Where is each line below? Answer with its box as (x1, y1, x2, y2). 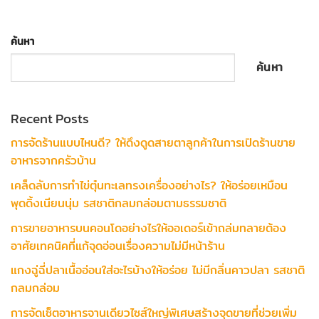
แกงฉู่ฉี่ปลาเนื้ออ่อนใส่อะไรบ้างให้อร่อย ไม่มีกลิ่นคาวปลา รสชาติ (11, 261, 305, 280)
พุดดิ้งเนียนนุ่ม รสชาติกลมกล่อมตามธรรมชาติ (11, 194, 226, 212)
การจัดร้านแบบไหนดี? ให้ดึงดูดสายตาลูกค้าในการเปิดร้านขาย (11, 134, 296, 152)
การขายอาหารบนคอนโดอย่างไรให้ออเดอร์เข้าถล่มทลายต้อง (11, 219, 286, 237)
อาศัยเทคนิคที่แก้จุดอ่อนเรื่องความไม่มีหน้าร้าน (11, 236, 225, 255)
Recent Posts (11, 108, 89, 129)
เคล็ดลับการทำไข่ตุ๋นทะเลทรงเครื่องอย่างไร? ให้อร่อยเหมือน (11, 176, 288, 194)
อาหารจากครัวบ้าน (11, 152, 96, 170)
